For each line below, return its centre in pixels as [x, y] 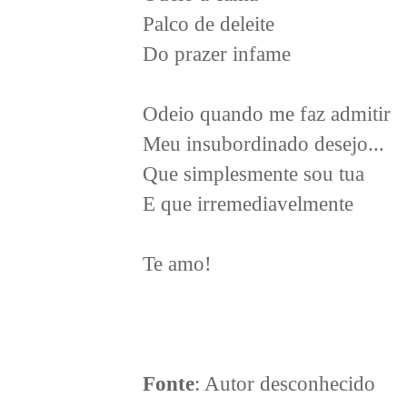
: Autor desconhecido [285, 384]
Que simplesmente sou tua [253, 174]
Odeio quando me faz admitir [267, 114]
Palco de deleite [208, 24]
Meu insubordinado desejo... [263, 144]
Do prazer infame [217, 54]
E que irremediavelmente [248, 204]
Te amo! [177, 264]
